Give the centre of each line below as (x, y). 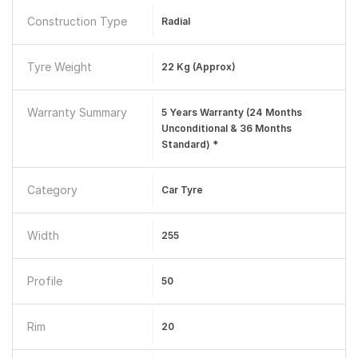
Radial (175, 21)
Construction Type (77, 21)
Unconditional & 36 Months (226, 128)
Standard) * (189, 144)
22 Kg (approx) (198, 67)
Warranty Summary (77, 112)
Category (52, 190)
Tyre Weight (60, 67)
